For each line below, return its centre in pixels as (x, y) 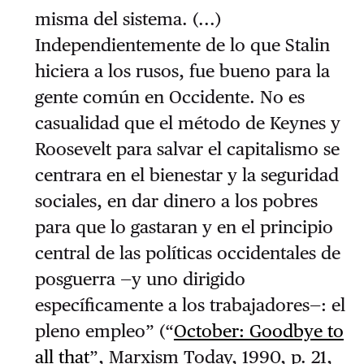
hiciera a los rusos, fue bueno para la (182, 71)
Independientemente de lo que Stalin (182, 45)
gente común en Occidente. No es (169, 97)
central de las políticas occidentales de (187, 253)
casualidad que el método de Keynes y (187, 123)
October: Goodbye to (258, 331)
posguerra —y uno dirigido (140, 279)
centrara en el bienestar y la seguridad (186, 175)
